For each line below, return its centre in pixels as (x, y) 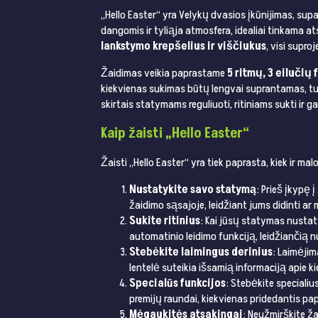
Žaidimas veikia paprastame (164, 73)
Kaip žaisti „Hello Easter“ (175, 134)
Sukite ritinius (165, 221)
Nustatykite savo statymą (193, 190)
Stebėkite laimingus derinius (201, 252)
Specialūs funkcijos (177, 284)
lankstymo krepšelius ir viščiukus (183, 46)
